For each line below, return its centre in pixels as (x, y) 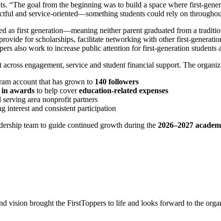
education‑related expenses (124, 90)
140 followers (117, 81)
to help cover (57, 90)
